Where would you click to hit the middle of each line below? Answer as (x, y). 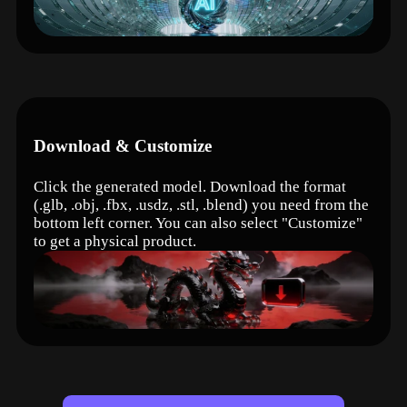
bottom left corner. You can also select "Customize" (199, 223)
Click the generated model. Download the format (190, 186)
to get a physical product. (115, 241)
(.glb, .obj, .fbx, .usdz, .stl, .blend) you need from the (202, 204)
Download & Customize (123, 146)
